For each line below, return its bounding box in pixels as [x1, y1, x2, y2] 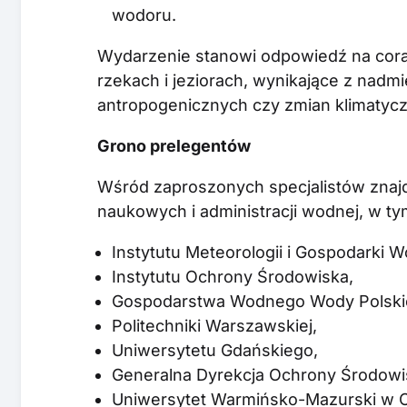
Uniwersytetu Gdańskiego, [112, 340, 319, 360]
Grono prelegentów [97, 135, 252, 155]
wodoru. [112, 5, 177, 25]
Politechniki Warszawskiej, [112, 315, 318, 335]
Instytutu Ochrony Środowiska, [112, 266, 354, 286]
